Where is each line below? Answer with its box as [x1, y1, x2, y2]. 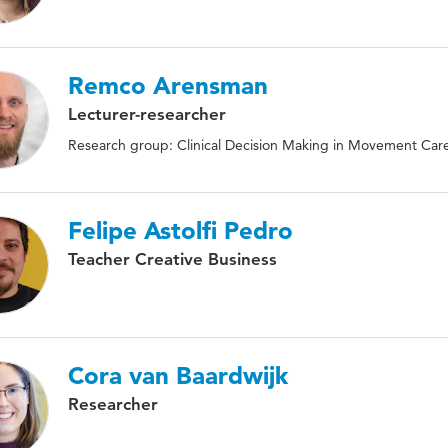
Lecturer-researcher [68, 104, 226, 124]
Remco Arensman [68, 71, 268, 100]
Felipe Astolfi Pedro [68, 216, 293, 245]
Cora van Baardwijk [68, 361, 288, 390]
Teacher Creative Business [68, 249, 277, 269]
